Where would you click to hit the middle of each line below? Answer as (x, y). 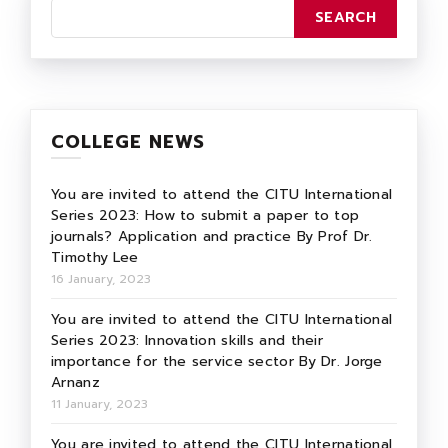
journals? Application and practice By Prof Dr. (212, 237)
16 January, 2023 (101, 279)
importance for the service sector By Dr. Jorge (217, 362)
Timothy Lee (95, 258)
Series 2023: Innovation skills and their (187, 341)
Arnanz (75, 383)
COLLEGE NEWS (128, 142)
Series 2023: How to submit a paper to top (205, 216)
